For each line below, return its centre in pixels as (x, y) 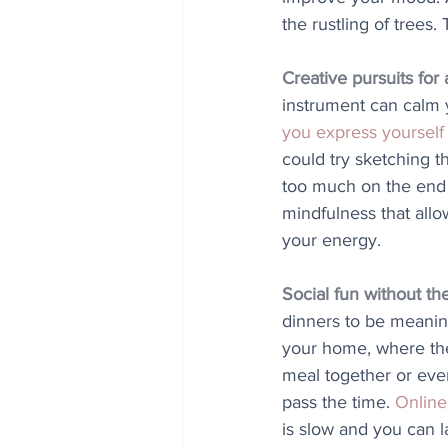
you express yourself (363, 132)
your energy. (331, 240)
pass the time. (338, 402)
